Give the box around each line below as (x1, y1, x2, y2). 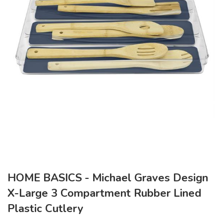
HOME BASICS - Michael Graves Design (7, 170, 208, 186)
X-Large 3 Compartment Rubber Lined (7, 186, 201, 201)
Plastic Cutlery (7, 201, 83, 217)
